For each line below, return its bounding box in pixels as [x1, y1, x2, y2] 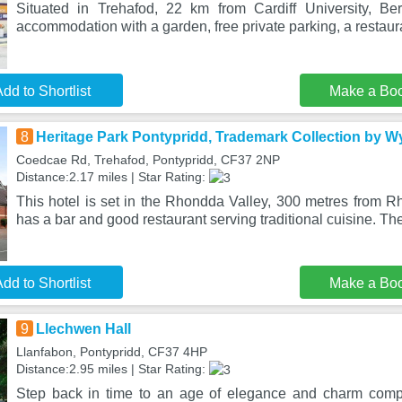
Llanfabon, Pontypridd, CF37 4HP [15, 345, 207, 359]
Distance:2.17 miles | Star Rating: [15, 170, 209, 184]
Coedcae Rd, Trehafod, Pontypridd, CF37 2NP [15, 153, 280, 167]
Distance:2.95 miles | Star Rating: [15, 362, 209, 376]
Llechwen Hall [35, 321, 131, 336]
